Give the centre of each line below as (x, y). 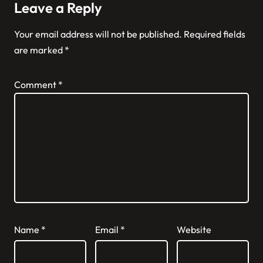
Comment (36, 85)
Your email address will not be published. (98, 34)
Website (194, 230)
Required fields (215, 34)
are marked (39, 50)
